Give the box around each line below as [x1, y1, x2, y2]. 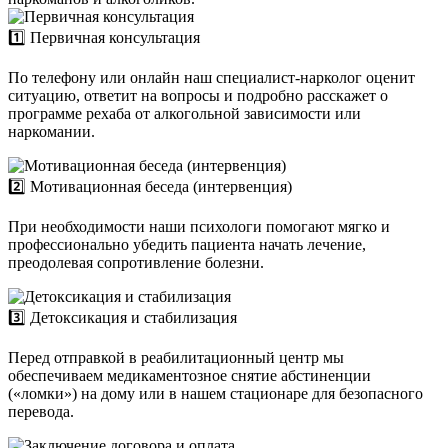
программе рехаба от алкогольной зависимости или [8, 104, 361, 122]
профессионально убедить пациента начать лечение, [8, 235, 366, 253]
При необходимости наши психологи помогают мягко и [8, 217, 390, 235]
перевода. [8, 402, 74, 420]
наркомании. [8, 122, 95, 140]
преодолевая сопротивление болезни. [8, 253, 264, 271]
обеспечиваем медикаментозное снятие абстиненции [8, 366, 371, 384]
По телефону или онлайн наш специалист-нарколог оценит [8, 68, 415, 86]
